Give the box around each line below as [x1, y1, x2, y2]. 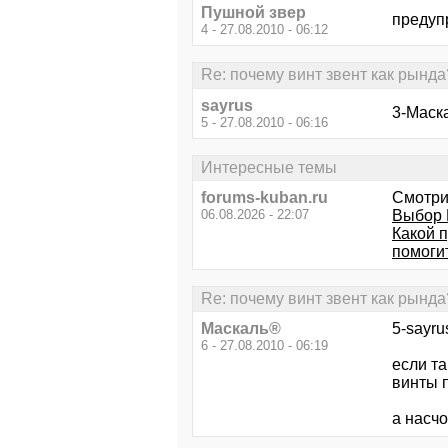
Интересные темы [201, 158, 337, 176]
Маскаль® [201, 320, 281, 338]
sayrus [201, 96, 253, 114]
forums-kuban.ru [201, 189, 328, 206]
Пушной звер [201, 4, 306, 22]
